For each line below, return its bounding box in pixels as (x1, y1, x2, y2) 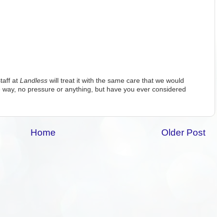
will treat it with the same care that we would (47, 77, 184, 84)
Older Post (161, 127, 205, 138)
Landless (20, 77, 47, 84)
